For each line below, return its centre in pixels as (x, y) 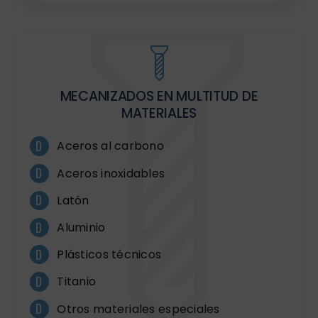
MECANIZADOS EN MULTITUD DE (159, 97)
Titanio (77, 282)
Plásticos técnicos (109, 255)
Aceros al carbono (110, 146)
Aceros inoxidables (111, 173)
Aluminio (81, 227)
